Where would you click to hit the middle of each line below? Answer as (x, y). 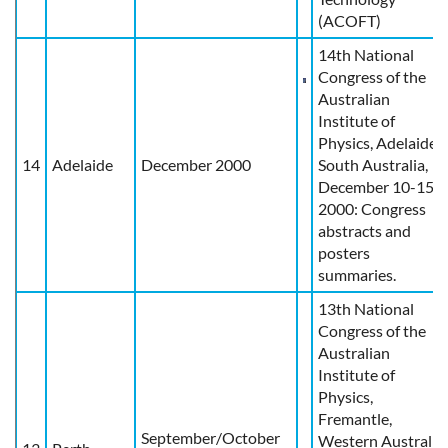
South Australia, (373, 164)
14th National (366, 54)
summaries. (357, 274)
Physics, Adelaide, (379, 142)
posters (344, 252)
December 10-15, (377, 186)
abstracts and (364, 230)
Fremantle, (355, 418)
